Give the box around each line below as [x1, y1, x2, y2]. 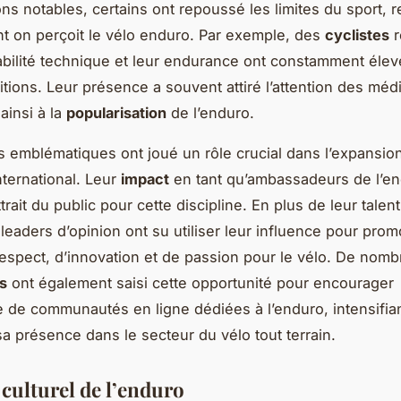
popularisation [66, 103, 166, 122]
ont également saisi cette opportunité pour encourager [7, 273, 394, 292]
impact [121, 169, 169, 188]
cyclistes [325, 25, 389, 44]
